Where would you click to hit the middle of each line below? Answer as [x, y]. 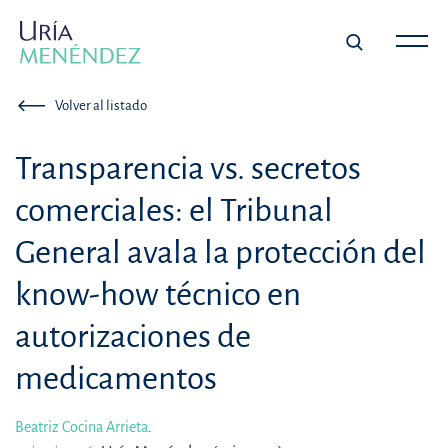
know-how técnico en [158, 295]
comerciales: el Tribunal [174, 211]
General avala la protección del [220, 253]
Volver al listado [101, 106]
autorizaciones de [133, 337]
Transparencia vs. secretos [188, 169]
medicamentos [116, 379]
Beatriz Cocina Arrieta [81, 427]
